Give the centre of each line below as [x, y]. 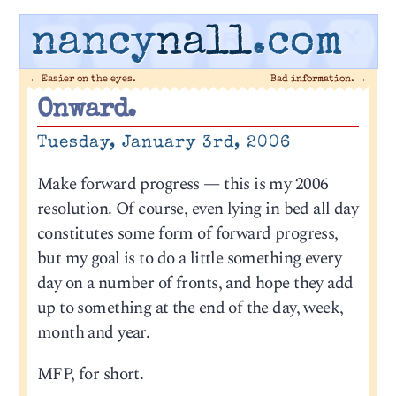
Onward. [86, 111]
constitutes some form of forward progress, [187, 233]
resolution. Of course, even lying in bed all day [198, 209]
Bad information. [313, 79]
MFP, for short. [90, 375]
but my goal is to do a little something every [189, 258]
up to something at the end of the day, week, [190, 308]
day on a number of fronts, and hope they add [195, 283]
